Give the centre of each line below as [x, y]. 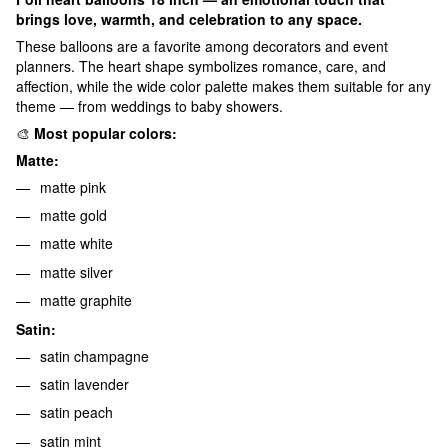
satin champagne [94, 355]
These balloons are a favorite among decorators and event [202, 45]
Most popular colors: [105, 132]
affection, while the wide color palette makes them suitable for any [223, 85]
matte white [76, 243]
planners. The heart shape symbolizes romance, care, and [201, 65]
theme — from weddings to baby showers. [149, 105]
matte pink [73, 186]
